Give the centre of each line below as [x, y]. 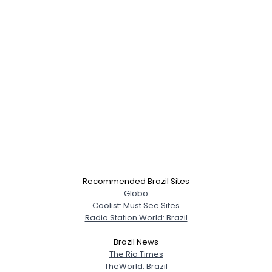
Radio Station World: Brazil [136, 218]
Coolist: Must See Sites [136, 206]
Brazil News [136, 242]
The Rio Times [136, 254]
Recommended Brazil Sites [136, 181]
